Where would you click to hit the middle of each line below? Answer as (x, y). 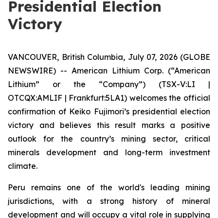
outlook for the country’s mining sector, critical (109, 139)
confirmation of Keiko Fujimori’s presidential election (109, 111)
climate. (23, 166)
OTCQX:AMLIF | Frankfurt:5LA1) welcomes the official (109, 98)
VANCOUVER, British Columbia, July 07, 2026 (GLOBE (109, 57)
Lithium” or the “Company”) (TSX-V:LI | (109, 84)
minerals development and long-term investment (109, 152)
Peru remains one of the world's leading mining (109, 187)
